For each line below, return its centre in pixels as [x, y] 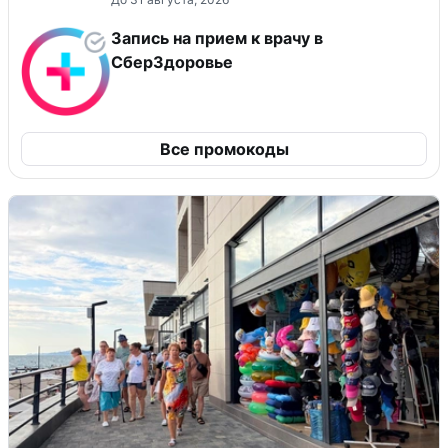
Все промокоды [224, 148]
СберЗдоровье [172, 61]
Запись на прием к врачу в [217, 37]
